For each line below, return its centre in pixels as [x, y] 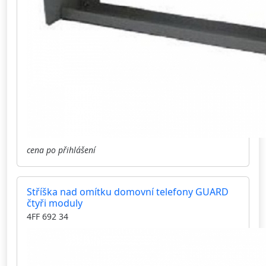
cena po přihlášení [61, 150]
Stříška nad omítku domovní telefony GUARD [128, 192]
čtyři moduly [55, 203]
